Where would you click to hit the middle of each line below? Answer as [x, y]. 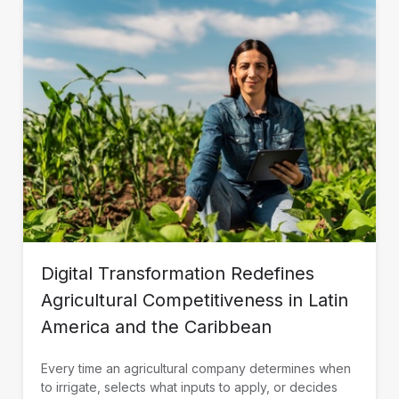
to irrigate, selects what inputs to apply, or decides [189, 387]
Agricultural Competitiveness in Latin [195, 300]
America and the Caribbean [156, 326]
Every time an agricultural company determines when [196, 368]
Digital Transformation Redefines [178, 273]
